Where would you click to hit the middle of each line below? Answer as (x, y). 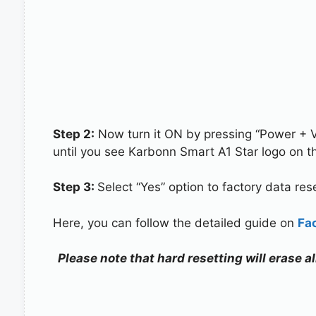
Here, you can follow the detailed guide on (175, 223)
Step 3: (75, 187)
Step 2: (73, 134)
